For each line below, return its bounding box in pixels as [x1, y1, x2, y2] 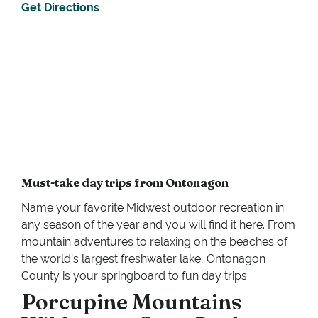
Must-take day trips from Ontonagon [21, 175, 229, 190]
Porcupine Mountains [21, 289, 241, 316]
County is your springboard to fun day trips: [21, 269, 249, 283]
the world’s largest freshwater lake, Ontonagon [21, 252, 265, 266]
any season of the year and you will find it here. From [21, 218, 295, 232]
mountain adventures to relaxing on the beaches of [21, 235, 287, 249]
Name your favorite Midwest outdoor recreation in [21, 201, 284, 215]
